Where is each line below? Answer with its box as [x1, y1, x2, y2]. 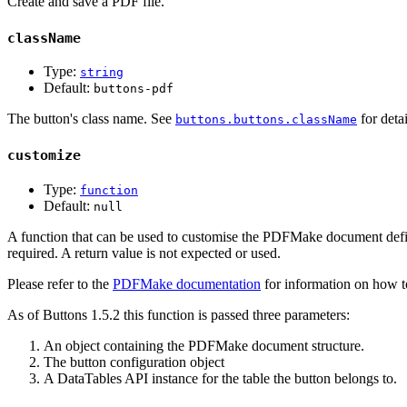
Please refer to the [7, 275, 113, 292]
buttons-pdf [94, 82, 174, 96]
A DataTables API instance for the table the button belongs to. [44, 370, 397, 386]
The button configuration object [44, 353, 224, 370]
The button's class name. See [7, 111, 175, 127]
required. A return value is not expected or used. [7, 244, 281, 261]
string [80, 65, 124, 80]
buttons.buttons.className [175, 113, 357, 127]
